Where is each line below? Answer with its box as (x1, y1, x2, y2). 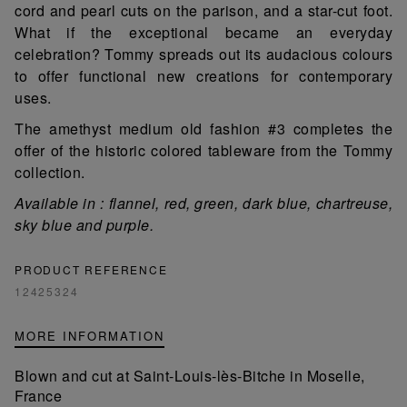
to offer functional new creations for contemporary (15, 65, 392, 86)
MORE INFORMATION (15, 326, 164, 344)
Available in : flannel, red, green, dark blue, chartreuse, (15, 192, 392, 213)
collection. (15, 161, 85, 183)
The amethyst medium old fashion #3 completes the (15, 117, 392, 139)
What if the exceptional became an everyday (15, 21, 392, 43)
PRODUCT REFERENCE (15, 261, 168, 277)
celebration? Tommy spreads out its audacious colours (15, 43, 392, 65)
